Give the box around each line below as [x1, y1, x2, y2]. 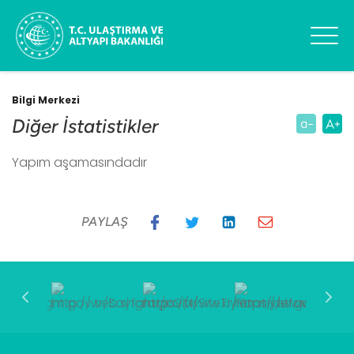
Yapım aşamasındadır [12, 153, 147, 171]
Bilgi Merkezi [12, 93, 80, 107]
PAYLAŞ [81, 214, 128, 229]
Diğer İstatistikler [12, 115, 158, 137]
